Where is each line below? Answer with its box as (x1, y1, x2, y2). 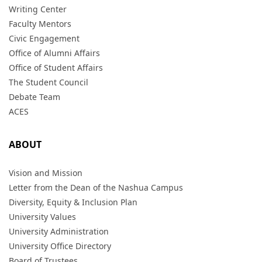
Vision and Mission (9, 167, 82, 179)
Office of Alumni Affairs (9, 47, 100, 59)
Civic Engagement (9, 33, 80, 44)
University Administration (9, 226, 109, 237)
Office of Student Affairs (9, 62, 103, 74)
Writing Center (9, 4, 67, 15)
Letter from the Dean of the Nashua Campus (9, 182, 183, 194)
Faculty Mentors (9, 18, 71, 30)
